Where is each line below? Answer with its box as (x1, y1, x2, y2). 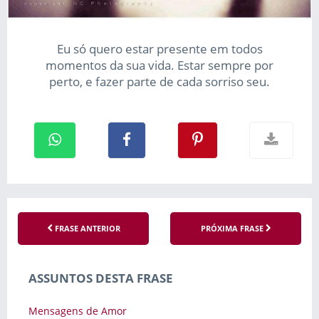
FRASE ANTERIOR (52, 222, 120, 234)
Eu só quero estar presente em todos (56, 40, 263, 57)
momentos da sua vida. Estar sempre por (46, 56, 273, 73)
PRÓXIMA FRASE (200, 222, 266, 234)
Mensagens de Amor (28, 303, 127, 318)
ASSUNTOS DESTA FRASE (28, 269, 173, 286)
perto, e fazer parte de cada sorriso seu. (49, 73, 270, 90)
